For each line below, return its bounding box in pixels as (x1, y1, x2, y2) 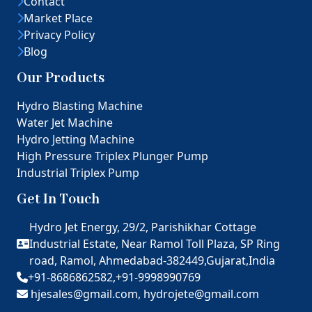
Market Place (24, 10, 93, 26)
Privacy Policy (24, 26, 95, 42)
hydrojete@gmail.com (143, 286, 259, 302)
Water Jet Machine (17, 114, 113, 130)
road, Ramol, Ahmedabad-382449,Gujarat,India (29, 252, 275, 268)
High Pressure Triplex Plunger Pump (17, 148, 208, 164)
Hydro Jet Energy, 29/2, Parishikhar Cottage (29, 219, 256, 235)
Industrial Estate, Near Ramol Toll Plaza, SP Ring (29, 235, 280, 251)
